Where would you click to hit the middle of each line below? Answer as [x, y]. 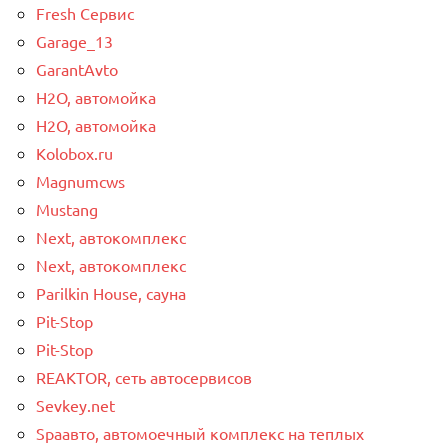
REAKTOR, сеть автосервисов [144, 376]
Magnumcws [80, 180]
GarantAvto [77, 68]
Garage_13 [74, 40]
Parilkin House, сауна [111, 292]
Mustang [67, 208]
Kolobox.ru [74, 152]
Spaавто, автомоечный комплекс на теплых [200, 432]
